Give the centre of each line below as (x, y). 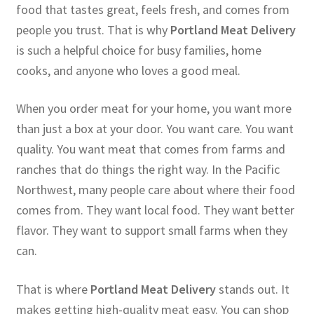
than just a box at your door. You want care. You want (155, 129)
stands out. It (252, 289)
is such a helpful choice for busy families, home (138, 50)
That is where (53, 289)
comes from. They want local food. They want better (155, 210)
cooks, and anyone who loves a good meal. (128, 70)
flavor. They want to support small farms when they (151, 231)
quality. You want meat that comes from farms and (150, 149)
